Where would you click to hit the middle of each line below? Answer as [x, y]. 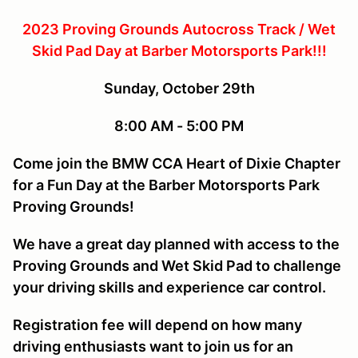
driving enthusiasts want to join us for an [153, 346]
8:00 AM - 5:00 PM [179, 125]
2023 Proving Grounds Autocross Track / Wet [179, 29]
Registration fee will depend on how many [157, 324]
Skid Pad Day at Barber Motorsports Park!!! [179, 50]
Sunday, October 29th [179, 88]
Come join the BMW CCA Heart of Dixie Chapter [177, 163]
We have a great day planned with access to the [176, 244]
